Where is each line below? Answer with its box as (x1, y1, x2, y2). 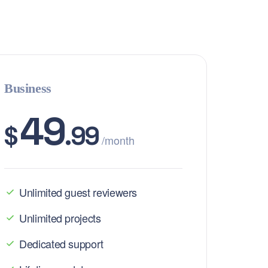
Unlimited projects (19, 210, 101, 226)
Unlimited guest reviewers (19, 184, 138, 200)
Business (4, 81, 51, 96)
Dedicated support (19, 236, 103, 251)
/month (101, 132, 135, 148)
